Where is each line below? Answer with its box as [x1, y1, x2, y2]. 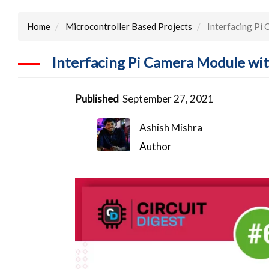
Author [139, 139, 172, 153]
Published [75, 92, 119, 105]
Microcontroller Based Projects [65, 20, 192, 32]
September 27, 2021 [122, 92, 214, 105]
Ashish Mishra [139, 121, 203, 134]
